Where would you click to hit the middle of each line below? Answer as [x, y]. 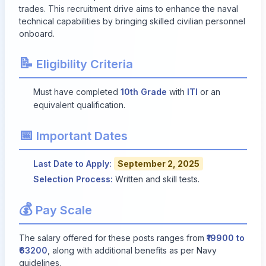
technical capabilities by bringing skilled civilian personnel [132, 21]
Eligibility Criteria [83, 64]
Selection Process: [73, 179]
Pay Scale [62, 210]
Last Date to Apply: [72, 164]
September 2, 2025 [159, 164]
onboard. [37, 34]
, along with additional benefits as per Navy [132, 250]
